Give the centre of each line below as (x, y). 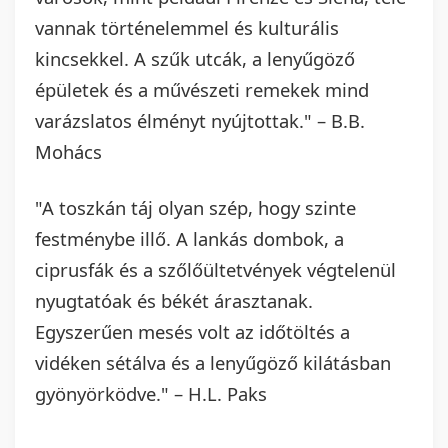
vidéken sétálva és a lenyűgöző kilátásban (213, 363)
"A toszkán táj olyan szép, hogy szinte (195, 208)
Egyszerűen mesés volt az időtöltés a (192, 332)
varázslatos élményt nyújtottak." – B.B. (200, 121)
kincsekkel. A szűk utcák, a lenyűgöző (195, 59)
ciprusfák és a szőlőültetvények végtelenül (215, 270)
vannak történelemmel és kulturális (187, 28)
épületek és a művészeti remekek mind (202, 90)
